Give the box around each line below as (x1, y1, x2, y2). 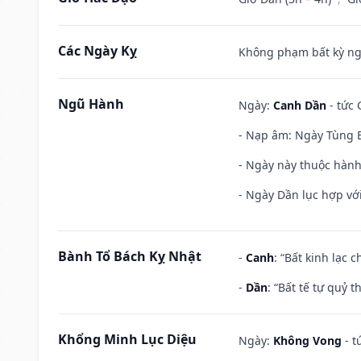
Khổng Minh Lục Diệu (58, 330, 197, 348)
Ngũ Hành (58, 94, 124, 113)
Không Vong (273, 332, 342, 348)
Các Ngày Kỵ (58, 41, 137, 60)
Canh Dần (273, 97, 326, 113)
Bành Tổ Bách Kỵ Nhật (58, 247, 201, 265)
